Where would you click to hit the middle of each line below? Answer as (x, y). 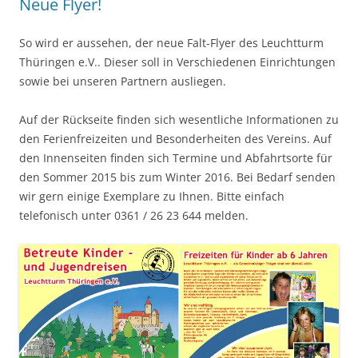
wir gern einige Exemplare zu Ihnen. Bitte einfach (152, 197)
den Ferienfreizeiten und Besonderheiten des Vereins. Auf (175, 139)
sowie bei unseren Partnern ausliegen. (123, 82)
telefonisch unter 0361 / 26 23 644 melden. (134, 216)
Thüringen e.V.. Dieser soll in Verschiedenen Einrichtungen (177, 62)
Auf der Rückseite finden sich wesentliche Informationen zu (179, 120)
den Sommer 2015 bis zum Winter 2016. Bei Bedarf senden (177, 177)
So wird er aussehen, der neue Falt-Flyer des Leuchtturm (171, 43)
